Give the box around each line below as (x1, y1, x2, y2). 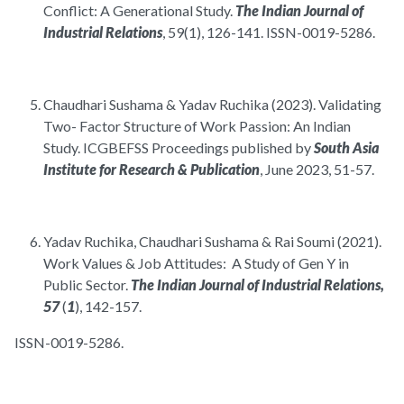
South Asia (314, 139, 379, 157)
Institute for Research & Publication (43, 161, 260, 179)
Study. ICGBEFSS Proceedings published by (43, 139, 314, 157)
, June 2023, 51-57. (260, 161, 374, 179)
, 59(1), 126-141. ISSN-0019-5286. (162, 23, 375, 41)
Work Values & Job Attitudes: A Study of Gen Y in (43, 254, 349, 272)
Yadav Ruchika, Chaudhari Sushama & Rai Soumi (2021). (43, 233, 381, 251)
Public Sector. (43, 276, 131, 294)
